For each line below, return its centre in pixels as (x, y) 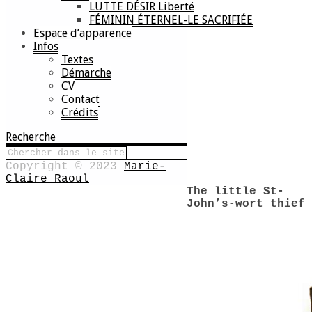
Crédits (80, 112)
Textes (77, 60)
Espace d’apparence (83, 33)
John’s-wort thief (246, 204)
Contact (80, 99)
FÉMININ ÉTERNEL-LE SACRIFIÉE (171, 20)
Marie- (145, 166)
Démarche (86, 73)
